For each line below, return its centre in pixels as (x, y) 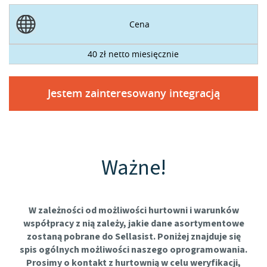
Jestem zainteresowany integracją (133, 93)
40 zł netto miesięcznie (133, 54)
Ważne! (133, 168)
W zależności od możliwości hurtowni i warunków (133, 210)
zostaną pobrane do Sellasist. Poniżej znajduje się (133, 237)
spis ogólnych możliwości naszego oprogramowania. (133, 250)
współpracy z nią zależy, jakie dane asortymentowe (133, 223)
